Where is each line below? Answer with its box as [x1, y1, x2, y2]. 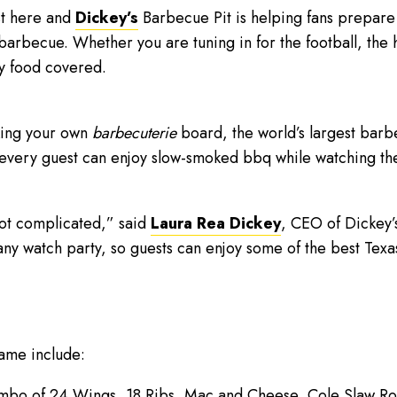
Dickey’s [74, 6, 138, 30]
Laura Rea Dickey [150, 212, 281, 236]
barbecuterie [91, 121, 176, 145]
